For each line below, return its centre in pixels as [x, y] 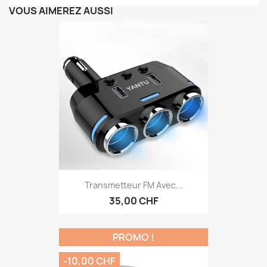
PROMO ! [133, 237]
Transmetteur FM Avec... [133, 185]
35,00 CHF [133, 201]
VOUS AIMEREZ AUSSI [61, 11]
